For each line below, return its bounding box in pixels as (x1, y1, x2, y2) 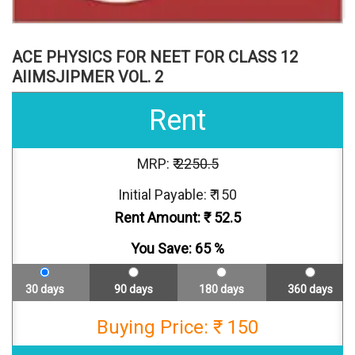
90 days (113, 282, 153, 296)
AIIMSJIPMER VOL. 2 (12, 67, 163, 86)
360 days (287, 282, 333, 296)
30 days (25, 282, 65, 296)
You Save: (131, 239, 195, 257)
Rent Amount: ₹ (114, 208, 214, 226)
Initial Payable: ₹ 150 (118, 185, 237, 203)
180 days (199, 282, 245, 296)
